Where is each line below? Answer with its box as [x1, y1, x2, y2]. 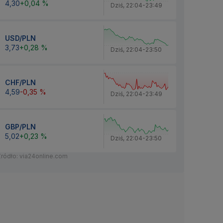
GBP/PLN [5, 122, 36, 131]
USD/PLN [5, 33, 36, 42]
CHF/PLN [5, 78, 36, 87]
